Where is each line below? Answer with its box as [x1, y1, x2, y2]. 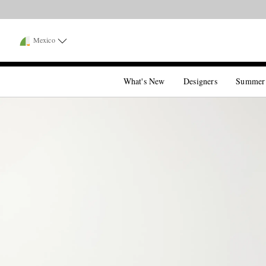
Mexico [33, 35, 55, 45]
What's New [123, 75, 165, 87]
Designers [183, 75, 217, 87]
